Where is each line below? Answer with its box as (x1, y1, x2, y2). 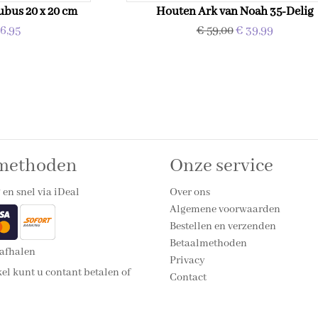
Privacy (170, 254, 205, 267)
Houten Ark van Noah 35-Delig (156, 4, 314, 19)
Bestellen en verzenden (170, 220, 276, 233)
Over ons (170, 186, 210, 199)
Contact (170, 271, 207, 284)
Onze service (170, 154, 273, 178)
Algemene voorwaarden (170, 203, 280, 216)
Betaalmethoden (170, 237, 247, 250)
